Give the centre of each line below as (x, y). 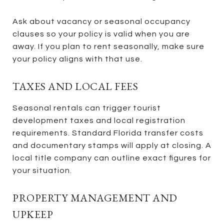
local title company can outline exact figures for (112, 158)
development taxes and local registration (99, 120)
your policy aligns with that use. (77, 59)
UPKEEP (33, 214)
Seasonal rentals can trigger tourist (87, 108)
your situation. (42, 170)
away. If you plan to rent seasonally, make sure (108, 46)
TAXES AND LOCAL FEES (75, 86)
